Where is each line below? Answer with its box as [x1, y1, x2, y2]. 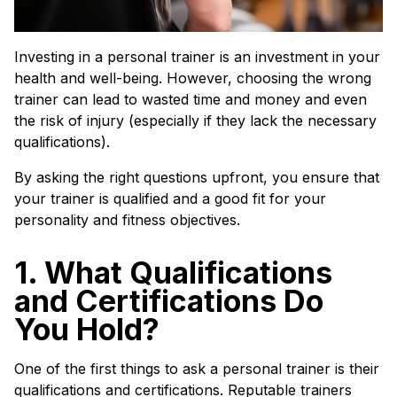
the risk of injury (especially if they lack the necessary [14, 112, 377, 129]
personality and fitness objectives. [14, 211, 240, 229]
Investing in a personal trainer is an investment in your [14, 48, 380, 66]
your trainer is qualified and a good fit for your [14, 190, 326, 207]
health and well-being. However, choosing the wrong [14, 69, 371, 87]
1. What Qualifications [14, 254, 332, 291]
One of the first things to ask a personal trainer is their [14, 360, 379, 378]
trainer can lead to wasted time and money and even [14, 90, 367, 108]
